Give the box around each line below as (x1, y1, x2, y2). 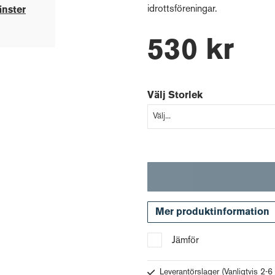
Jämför (172, 236, 199, 246)
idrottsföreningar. (147, 5, 217, 14)
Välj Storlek (147, 91, 203, 100)
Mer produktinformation (155, 207, 269, 217)
